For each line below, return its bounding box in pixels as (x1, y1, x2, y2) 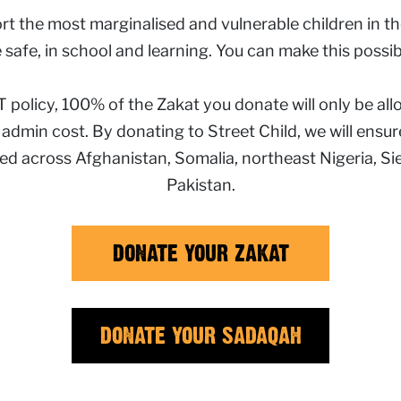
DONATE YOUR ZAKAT (112, 238, 289, 268)
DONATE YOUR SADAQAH (99, 320, 302, 350)
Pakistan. (166, 175, 235, 194)
